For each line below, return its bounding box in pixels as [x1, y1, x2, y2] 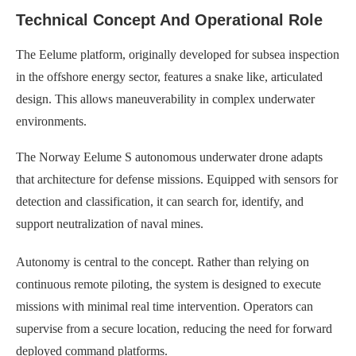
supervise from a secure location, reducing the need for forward [16, 321, 332, 335]
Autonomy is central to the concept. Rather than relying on [16, 254, 309, 269]
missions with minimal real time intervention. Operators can [16, 299, 313, 313]
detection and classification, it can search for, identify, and [16, 194, 304, 208]
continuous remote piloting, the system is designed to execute [16, 277, 321, 291]
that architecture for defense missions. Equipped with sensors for [16, 172, 338, 186]
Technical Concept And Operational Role [16, 10, 323, 29]
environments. [16, 114, 87, 128]
